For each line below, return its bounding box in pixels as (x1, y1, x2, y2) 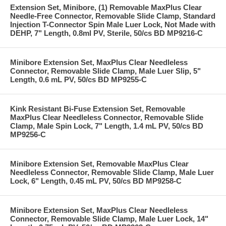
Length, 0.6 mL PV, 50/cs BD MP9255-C (10, 75, 147, 84)
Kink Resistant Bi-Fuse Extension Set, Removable (10, 104, 185, 113)
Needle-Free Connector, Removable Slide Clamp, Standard (10, 11, 215, 20)
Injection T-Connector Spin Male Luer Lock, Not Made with (10, 20, 215, 29)
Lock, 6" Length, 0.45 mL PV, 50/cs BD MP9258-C (10, 176, 182, 185)
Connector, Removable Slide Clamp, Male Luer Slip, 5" (10, 66, 201, 75)
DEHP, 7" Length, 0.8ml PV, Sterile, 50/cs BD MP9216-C (10, 28, 203, 37)
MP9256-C (10, 130, 46, 139)
